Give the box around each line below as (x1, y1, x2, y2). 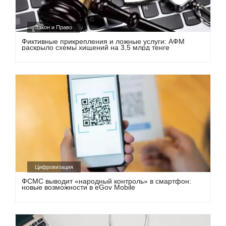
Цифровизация (35, 164, 74, 171)
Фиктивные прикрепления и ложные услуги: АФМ (22, 37, 185, 45)
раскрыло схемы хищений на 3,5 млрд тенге (22, 43, 170, 51)
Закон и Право (35, 24, 73, 30)
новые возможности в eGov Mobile (22, 183, 136, 191)
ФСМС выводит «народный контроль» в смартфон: (22, 177, 192, 185)
